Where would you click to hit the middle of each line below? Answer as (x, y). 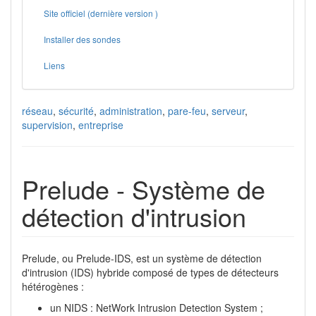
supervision (47, 125)
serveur (228, 111)
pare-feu (187, 111)
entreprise (101, 125)
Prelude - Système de (144, 189)
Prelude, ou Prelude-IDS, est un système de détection (142, 258)
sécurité (76, 111)
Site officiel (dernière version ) (101, 13)
